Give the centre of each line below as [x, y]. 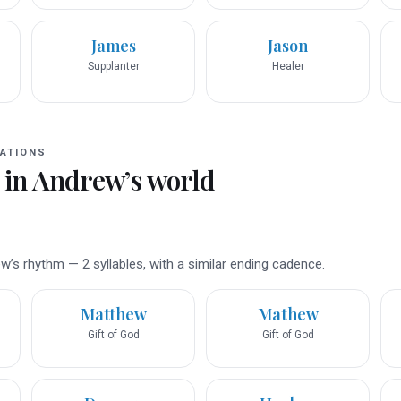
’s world [170, 180]
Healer [288, 67]
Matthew [113, 315]
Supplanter [113, 67]
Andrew [78, 180]
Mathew [288, 315]
